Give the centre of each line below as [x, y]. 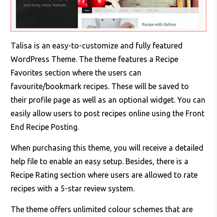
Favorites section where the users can [76, 73]
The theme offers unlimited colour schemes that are [102, 209]
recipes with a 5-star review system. [73, 189]
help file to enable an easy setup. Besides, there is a [100, 162]
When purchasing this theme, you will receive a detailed [107, 148]
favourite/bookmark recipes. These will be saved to [100, 86]
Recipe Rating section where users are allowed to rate [104, 175]
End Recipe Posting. [45, 127]
